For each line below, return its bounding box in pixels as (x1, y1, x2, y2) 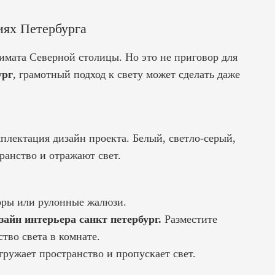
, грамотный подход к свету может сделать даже (13, 68, 240, 80)
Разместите (161, 212, 217, 225)
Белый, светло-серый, (130, 131, 236, 144)
